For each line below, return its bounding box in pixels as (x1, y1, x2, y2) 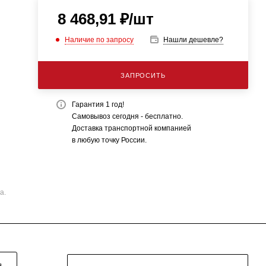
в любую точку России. (71, 136, 147, 144)
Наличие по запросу (64, 35, 134, 44)
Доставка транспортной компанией (71, 124, 191, 132)
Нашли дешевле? (163, 36, 223, 44)
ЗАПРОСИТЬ (121, 72, 166, 79)
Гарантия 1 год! (71, 100, 124, 109)
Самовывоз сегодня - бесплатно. (71, 112, 183, 121)
